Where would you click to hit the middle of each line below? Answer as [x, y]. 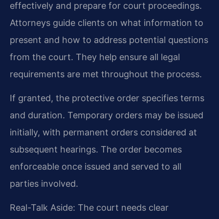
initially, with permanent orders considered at [103, 132]
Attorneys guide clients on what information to [107, 22]
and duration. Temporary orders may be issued [107, 115]
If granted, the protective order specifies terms [107, 98]
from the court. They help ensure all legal [95, 57]
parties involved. [44, 183]
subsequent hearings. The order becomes [96, 149]
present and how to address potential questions [109, 40]
